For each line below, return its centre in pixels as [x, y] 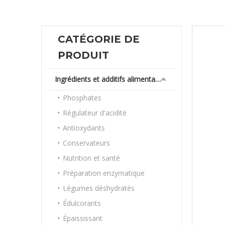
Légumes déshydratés [99, 188]
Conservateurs [86, 143]
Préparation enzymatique [104, 173]
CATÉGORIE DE [99, 39]
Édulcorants [82, 203]
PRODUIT [83, 55]
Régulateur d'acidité [95, 113]
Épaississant [83, 218]
